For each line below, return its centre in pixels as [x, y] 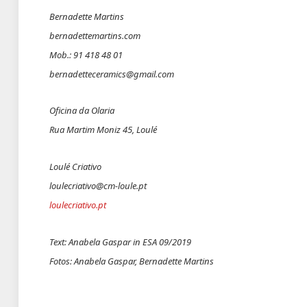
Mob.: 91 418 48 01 [86, 54]
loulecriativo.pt [78, 205]
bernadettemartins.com [95, 35]
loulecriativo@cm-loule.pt [98, 186]
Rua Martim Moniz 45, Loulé [103, 130]
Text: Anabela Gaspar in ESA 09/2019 [120, 242]
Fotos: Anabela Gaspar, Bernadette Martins [133, 261]
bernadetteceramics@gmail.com [112, 74]
